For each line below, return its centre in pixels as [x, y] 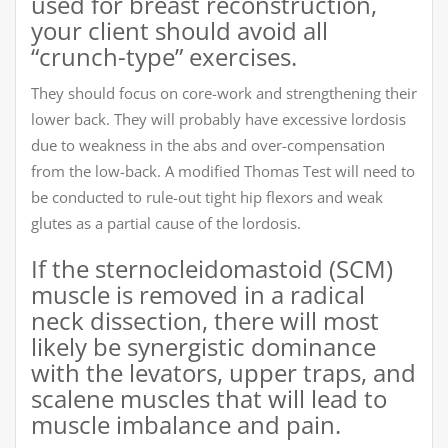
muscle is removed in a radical [198, 294]
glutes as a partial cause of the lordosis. [166, 222]
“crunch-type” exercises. [164, 56]
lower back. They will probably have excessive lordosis [218, 118]
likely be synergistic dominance [203, 346]
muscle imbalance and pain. [186, 424]
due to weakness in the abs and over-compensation [208, 144]
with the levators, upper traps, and [223, 372]
